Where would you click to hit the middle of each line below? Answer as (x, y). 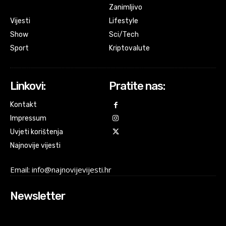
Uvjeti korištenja (37, 132)
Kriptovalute (129, 48)
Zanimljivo (125, 7)
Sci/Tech (124, 34)
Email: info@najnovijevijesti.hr (61, 169)
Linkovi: (28, 86)
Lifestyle (123, 21)
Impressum (28, 118)
